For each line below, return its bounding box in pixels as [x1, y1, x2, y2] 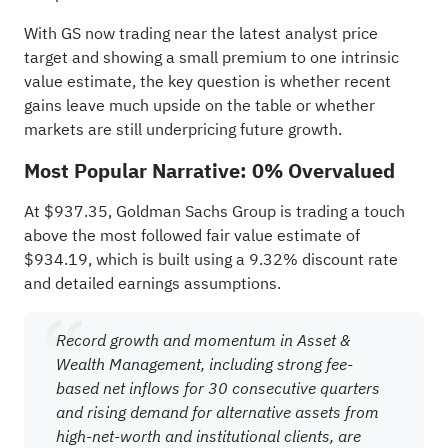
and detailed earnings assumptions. [23, 271, 281, 296]
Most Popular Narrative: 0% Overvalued [23, 155, 395, 186]
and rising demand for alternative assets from [55, 401, 379, 422]
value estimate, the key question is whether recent [23, 69, 391, 94]
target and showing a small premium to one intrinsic [23, 45, 399, 70]
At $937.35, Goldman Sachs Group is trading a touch [23, 199, 405, 224]
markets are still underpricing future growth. [23, 117, 342, 142]
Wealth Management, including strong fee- [55, 353, 353, 374]
